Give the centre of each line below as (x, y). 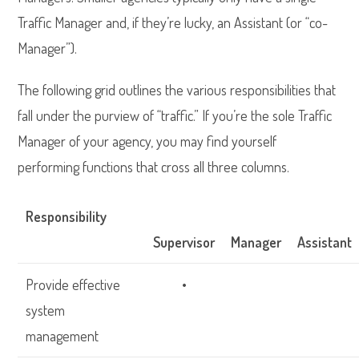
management (63, 336)
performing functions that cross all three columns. (154, 167)
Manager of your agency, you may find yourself (147, 141)
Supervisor (184, 242)
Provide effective (73, 284)
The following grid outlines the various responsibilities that (177, 90)
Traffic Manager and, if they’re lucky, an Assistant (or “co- (173, 22)
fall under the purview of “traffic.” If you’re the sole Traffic (175, 115)
